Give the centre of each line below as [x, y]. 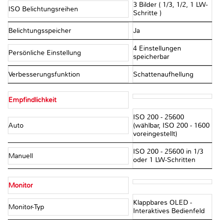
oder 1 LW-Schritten [164, 160]
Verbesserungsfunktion [45, 75]
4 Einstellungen [157, 49]
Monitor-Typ [27, 207]
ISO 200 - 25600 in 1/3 [168, 152]
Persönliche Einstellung [46, 53]
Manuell [22, 156]
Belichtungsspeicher [41, 31]
